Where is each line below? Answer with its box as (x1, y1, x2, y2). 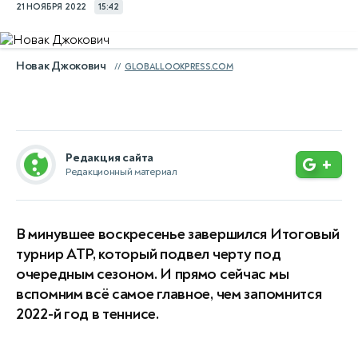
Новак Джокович (16, 58, 106, 74)
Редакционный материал (66, 165, 177, 178)
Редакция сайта (66, 150, 154, 165)
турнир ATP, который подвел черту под (16, 245, 281, 264)
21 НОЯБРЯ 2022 (16, 2, 87, 12)
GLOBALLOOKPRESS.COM (124, 62, 233, 72)
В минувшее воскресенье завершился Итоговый (16, 225, 340, 244)
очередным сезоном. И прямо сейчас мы (16, 265, 289, 284)
